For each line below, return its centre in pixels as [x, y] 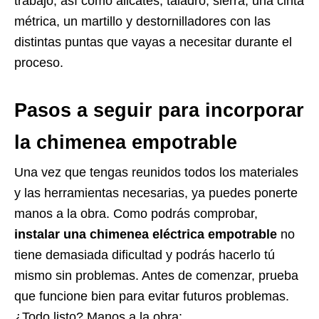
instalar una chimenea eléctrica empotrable [146, 234]
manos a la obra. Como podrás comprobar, [136, 213]
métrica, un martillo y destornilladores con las [142, 21]
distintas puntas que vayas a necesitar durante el [153, 42]
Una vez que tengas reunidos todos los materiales [156, 172]
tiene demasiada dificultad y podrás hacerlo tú [145, 255]
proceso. [39, 62]
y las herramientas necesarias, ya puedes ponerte [156, 193]
